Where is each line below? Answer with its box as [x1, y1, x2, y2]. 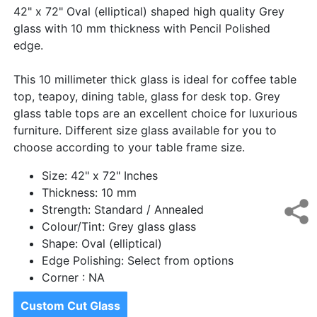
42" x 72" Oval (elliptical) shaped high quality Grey [13, 4, 284, 19]
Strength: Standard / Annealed [42, 202, 204, 217]
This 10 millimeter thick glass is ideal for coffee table [13, 72, 296, 87]
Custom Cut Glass [21, 299, 120, 313]
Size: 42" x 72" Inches [42, 168, 158, 183]
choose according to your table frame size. [13, 140, 245, 155]
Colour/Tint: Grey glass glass [42, 219, 196, 234]
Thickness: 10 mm [42, 185, 137, 200]
